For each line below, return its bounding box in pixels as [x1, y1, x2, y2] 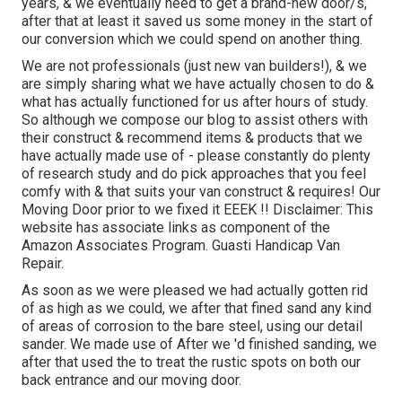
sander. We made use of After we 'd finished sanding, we [22, 336, 377, 354]
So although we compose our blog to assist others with [22, 111, 368, 129]
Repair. [22, 255, 64, 273]
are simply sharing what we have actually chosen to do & [22, 75, 374, 93]
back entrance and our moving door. [22, 371, 241, 389]
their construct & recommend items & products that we [22, 129, 363, 147]
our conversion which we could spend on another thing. [22, 31, 363, 48]
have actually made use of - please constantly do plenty [22, 147, 371, 165]
